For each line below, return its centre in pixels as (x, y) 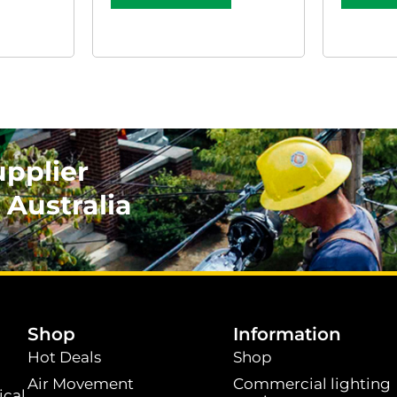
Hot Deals (65, 358)
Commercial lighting (311, 384)
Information (287, 335)
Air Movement (81, 384)
